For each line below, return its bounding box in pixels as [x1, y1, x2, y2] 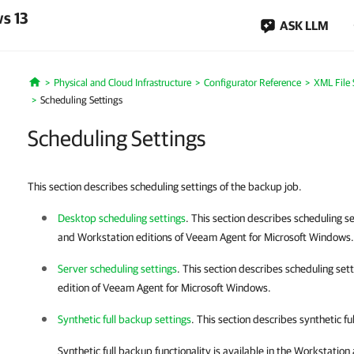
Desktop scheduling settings [58, 212, 186, 224]
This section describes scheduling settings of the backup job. [28, 180, 302, 193]
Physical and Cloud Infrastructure [53, 77, 191, 88]
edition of [58, 281, 103, 294]
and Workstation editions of [58, 231, 186, 243]
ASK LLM [280, 18, 329, 32]
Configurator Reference [203, 77, 301, 88]
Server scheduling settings [58, 262, 177, 275]
